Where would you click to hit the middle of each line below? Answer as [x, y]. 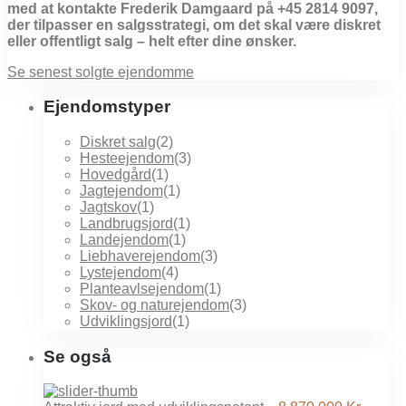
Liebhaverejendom [140, 256]
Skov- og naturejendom [155, 305]
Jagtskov [108, 207]
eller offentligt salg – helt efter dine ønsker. [152, 41]
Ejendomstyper [107, 107]
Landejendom [124, 240]
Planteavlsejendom [142, 289]
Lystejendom [121, 272]
